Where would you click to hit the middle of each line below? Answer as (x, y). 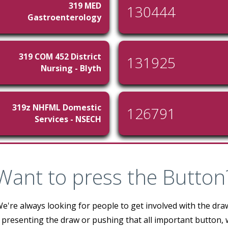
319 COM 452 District (60, 56)
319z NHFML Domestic (57, 107)
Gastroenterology (64, 17)
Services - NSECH (68, 119)
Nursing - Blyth (71, 68)
